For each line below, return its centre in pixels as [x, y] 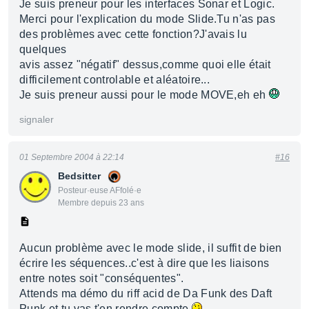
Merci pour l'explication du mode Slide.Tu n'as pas [147, 19]
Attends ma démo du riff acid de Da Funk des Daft [146, 293]
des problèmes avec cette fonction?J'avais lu [133, 34]
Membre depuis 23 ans [101, 203]
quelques [43, 49]
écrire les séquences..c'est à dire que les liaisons [144, 263]
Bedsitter [79, 176]
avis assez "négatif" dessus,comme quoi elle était [145, 64]
